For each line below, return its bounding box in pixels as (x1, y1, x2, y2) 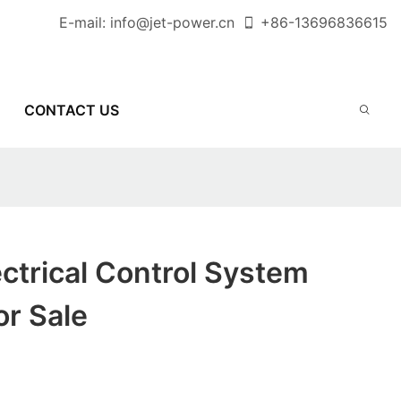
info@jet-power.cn (110, 13, 235, 31)
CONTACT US (23, 100, 119, 119)
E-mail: (59, 13, 110, 31)
